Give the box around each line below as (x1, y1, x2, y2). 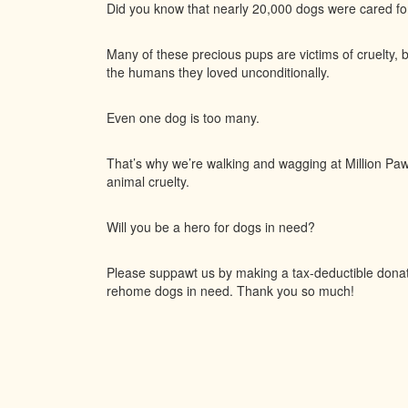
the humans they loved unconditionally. (107, 63, 330, 82)
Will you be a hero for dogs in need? (107, 218, 315, 237)
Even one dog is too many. (107, 108, 260, 127)
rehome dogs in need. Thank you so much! (107, 281, 354, 301)
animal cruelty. (107, 172, 189, 191)
